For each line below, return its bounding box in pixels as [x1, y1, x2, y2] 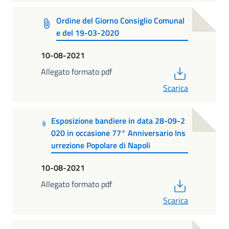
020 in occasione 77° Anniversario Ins [51, 127, 186, 140]
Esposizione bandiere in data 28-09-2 [51, 114, 185, 127]
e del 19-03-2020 [56, 27, 120, 39]
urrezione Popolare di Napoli [51, 139, 150, 152]
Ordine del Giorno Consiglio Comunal [56, 14, 185, 27]
